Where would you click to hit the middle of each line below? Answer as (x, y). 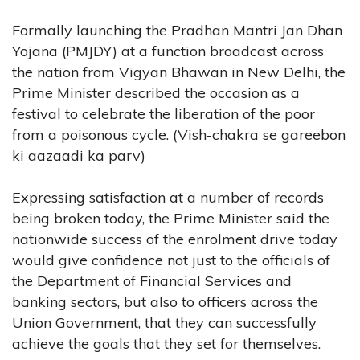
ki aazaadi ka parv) (79, 156)
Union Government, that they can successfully (164, 323)
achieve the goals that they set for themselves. (166, 344)
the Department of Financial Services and (152, 281)
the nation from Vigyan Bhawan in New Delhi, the (179, 72)
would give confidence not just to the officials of (171, 260)
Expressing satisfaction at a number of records (168, 198)
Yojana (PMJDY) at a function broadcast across (168, 51)
